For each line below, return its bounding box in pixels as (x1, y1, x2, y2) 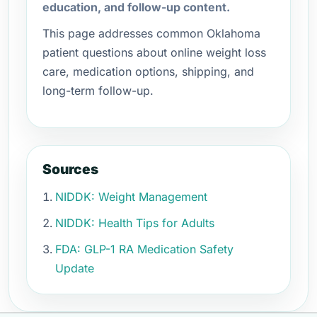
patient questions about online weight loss (42, 45, 266, 59)
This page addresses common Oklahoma (42, 26, 260, 40)
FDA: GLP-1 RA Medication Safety (55, 242, 234, 256)
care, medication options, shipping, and (42, 64, 254, 79)
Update (55, 261, 94, 275)
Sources (42, 161, 98, 178)
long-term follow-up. (42, 83, 154, 98)
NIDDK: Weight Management (55, 190, 207, 204)
